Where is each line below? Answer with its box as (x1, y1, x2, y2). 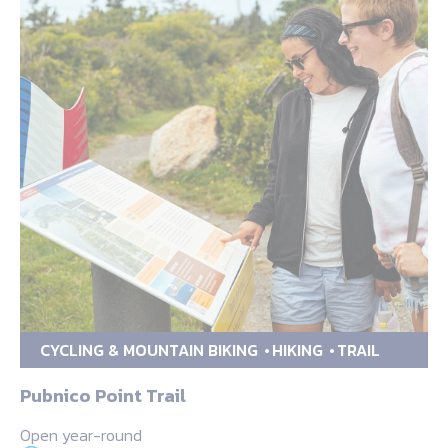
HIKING (272, 337, 323, 362)
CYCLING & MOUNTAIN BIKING (40, 337, 258, 362)
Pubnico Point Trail (20, 381, 186, 409)
